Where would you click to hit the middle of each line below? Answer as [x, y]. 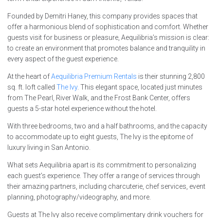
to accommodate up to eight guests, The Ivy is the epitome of [100, 136]
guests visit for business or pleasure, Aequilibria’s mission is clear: [108, 37]
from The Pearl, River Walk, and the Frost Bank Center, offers [99, 98]
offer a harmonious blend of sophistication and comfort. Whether [108, 27]
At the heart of [29, 76]
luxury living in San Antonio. [49, 147]
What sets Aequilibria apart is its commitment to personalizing [102, 165]
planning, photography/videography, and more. [80, 197]
